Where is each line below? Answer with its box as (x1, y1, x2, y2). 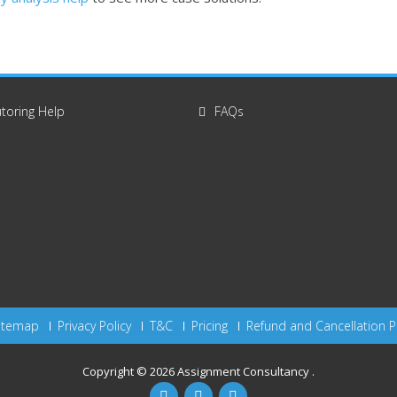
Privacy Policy (57, 317, 131, 334)
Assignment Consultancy (177, 363, 312, 379)
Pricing (191, 317, 228, 334)
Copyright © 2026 (82, 363, 177, 379)
